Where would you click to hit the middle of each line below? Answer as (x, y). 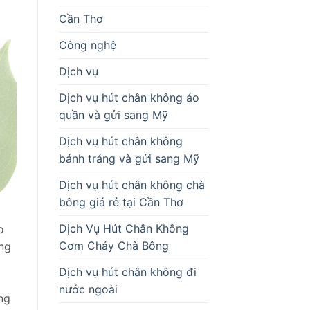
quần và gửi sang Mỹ (113, 115)
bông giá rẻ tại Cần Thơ (121, 202)
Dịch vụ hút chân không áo (129, 97)
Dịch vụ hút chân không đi (127, 272)
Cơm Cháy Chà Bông (113, 245)
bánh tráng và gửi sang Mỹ (129, 158)
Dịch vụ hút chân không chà (131, 184)
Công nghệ (87, 45)
